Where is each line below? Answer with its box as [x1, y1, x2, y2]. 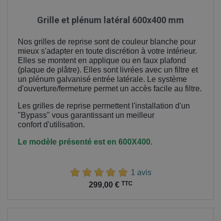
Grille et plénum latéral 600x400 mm [37, 14, 184, 25]
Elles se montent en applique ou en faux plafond [18, 56, 186, 65]
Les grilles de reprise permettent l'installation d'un [18, 101, 190, 110]
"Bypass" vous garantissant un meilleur [18, 110, 154, 119]
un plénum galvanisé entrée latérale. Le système [18, 74, 187, 83]
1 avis [131, 168, 151, 177]
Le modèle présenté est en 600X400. [18, 137, 152, 146]
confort [18, 120, 43, 129]
